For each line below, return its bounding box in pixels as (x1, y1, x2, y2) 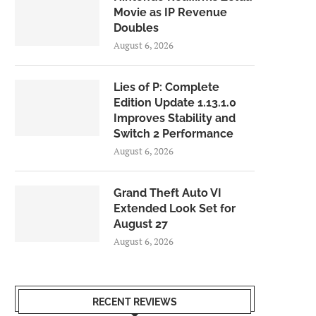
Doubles (114, 21, 159, 35)
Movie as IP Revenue (114, 6, 227, 19)
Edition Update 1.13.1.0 (114, 96, 236, 109)
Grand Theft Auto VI (114, 186, 221, 200)
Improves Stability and (114, 111, 236, 125)
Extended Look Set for (114, 202, 236, 215)
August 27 (114, 217, 168, 231)
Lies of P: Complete (114, 80, 219, 94)
